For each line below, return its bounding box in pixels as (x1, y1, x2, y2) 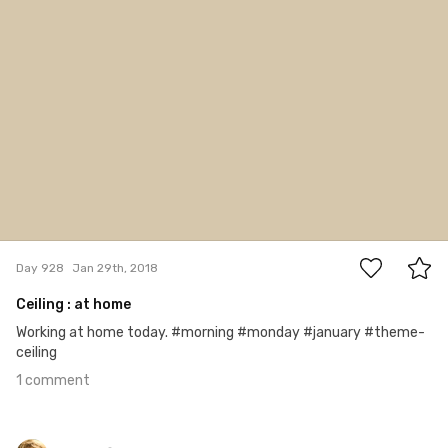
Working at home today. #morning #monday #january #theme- (16, 324, 425, 342)
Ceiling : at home (16, 296, 131, 314)
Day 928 (16, 260, 64, 275)
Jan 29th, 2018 (72, 260, 158, 275)
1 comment (16, 372, 90, 390)
